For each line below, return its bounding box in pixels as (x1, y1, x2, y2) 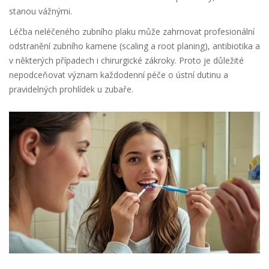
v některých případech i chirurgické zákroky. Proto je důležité (9, 55, 244, 67)
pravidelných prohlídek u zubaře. (9, 83, 133, 95)
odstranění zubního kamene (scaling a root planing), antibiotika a (9, 40, 260, 52)
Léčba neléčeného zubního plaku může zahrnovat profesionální (9, 26, 255, 38)
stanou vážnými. (9, 5, 72, 17)
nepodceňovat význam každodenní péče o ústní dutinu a (9, 69, 228, 81)
